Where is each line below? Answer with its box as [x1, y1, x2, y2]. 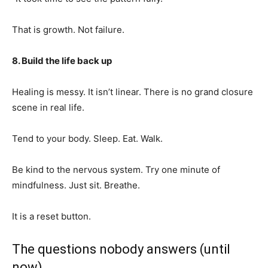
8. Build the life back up [12, 55, 112, 66]
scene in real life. [12, 102, 84, 113]
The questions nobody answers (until [12, 242, 230, 257]
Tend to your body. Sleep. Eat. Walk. [12, 133, 163, 144]
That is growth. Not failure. [12, 24, 124, 35]
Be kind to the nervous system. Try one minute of [12, 164, 220, 175]
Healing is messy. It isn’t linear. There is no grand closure [12, 86, 253, 98]
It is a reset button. [12, 211, 91, 222]
